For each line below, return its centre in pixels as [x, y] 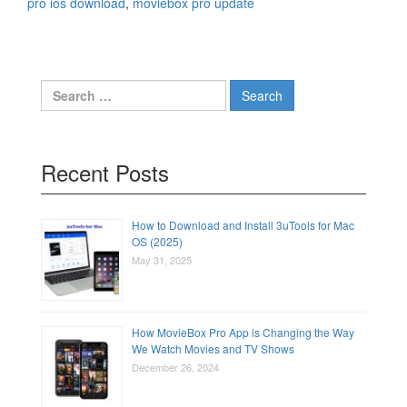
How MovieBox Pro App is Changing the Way [243, 333]
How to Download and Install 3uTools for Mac [243, 225]
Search [61, 89]
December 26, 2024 [175, 367]
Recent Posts [105, 173]
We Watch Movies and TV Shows [213, 349]
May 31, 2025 [162, 260]
